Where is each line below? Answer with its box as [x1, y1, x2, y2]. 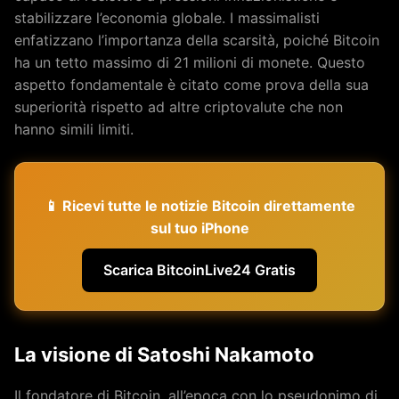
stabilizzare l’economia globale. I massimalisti [14, 9, 320, 27]
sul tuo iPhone [150, 219, 249, 237]
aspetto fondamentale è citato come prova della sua [14, 76, 369, 94]
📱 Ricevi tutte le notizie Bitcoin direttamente [44, 197, 355, 215]
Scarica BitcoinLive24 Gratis [103, 261, 296, 279]
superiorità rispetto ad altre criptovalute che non [14, 98, 343, 116]
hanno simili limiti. [14, 120, 134, 138]
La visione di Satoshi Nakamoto [14, 343, 314, 366]
